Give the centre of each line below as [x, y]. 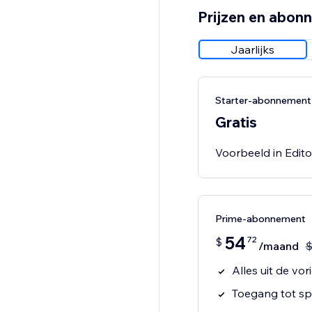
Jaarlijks [253, 50]
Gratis [236, 122]
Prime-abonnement [260, 219]
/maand [278, 246]
